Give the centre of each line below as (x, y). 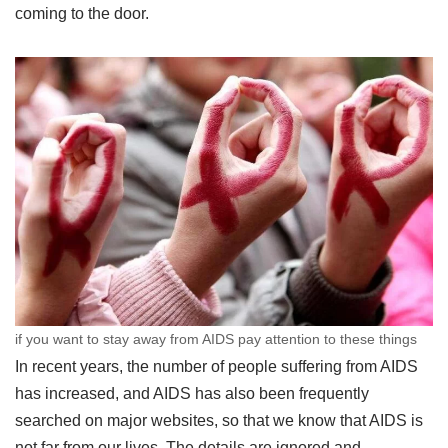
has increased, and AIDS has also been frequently (192, 393)
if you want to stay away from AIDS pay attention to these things (216, 338)
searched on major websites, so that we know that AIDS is (219, 420)
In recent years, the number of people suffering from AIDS (216, 366)
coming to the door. (82, 13)
